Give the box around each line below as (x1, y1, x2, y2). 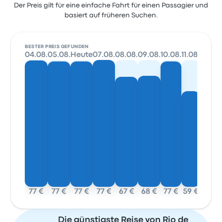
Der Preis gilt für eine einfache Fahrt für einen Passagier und (14, 2, 208, 9)
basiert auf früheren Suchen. (64, 12, 158, 19)
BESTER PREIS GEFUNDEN (25, 45, 89, 50)
